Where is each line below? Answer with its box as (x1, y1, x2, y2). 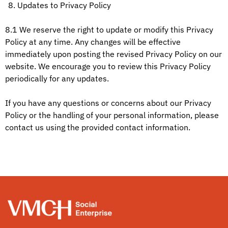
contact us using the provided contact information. (5, 122, 190, 132)
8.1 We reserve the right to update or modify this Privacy (5, 24, 213, 35)
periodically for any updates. (5, 73, 109, 83)
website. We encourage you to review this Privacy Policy (5, 61, 211, 71)
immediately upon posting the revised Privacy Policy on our (5, 49, 222, 59)
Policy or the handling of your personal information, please (5, 110, 219, 120)
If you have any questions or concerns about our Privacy (5, 98, 211, 108)
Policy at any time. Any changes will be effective (5, 37, 181, 47)
